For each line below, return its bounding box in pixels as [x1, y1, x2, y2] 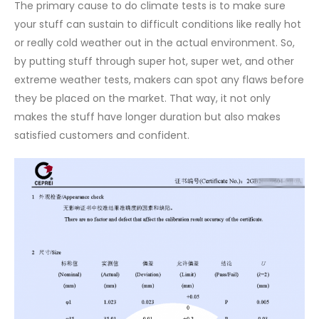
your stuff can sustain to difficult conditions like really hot [14, 17, 301, 32]
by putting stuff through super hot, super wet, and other [14, 54, 294, 69]
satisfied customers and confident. [14, 128, 189, 143]
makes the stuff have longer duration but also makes [14, 110, 281, 125]
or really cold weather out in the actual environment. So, [14, 36, 295, 51]
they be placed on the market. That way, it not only [14, 91, 271, 106]
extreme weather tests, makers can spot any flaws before [14, 73, 304, 88]
